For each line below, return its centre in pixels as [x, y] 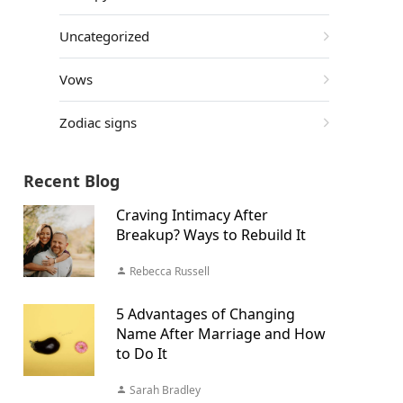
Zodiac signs [99, 122]
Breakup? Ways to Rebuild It [210, 235]
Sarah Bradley [163, 390]
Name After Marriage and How [220, 334]
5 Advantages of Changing [205, 314]
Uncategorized [106, 36]
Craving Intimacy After [192, 215]
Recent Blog [71, 181]
